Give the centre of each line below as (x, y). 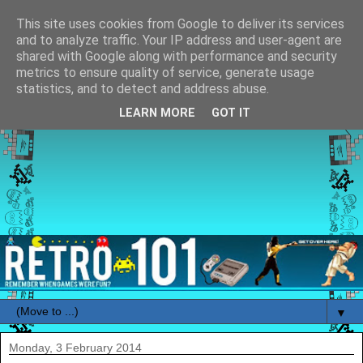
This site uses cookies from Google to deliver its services (180, 24)
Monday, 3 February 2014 (75, 348)
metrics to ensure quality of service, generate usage (165, 73)
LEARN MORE (157, 113)
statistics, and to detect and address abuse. (143, 89)
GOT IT (231, 113)
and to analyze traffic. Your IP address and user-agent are (179, 40)
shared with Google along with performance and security (177, 56)
